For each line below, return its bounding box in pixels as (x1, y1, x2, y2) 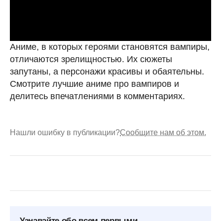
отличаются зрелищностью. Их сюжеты (10, 54, 172, 64)
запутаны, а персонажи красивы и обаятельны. (10, 66, 204, 76)
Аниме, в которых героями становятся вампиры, (10, 41, 210, 52)
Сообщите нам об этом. (120, 128, 206, 137)
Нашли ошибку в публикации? (10, 128, 120, 137)
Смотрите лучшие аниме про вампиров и (10, 78, 179, 89)
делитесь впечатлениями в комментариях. (10, 91, 185, 101)
